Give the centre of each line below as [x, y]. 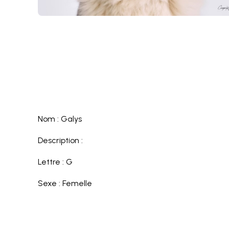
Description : [61, 140]
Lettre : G [55, 162]
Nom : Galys [60, 119]
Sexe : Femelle [65, 183]
